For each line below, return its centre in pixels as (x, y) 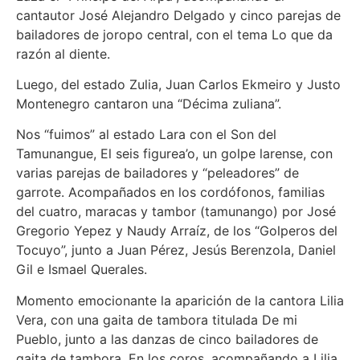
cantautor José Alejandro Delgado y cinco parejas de (178, 15)
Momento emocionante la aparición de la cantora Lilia (180, 300)
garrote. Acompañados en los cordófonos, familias (170, 192)
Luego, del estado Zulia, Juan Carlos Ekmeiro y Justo (178, 85)
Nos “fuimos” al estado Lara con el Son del (146, 135)
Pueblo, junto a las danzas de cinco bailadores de (167, 339)
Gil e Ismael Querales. (82, 270)
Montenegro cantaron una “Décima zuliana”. (149, 104)
